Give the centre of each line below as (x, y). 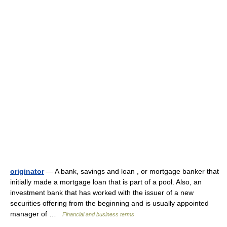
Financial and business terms (98, 214)
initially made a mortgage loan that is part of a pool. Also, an (106, 182)
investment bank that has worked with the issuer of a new (102, 193)
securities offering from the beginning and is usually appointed (109, 203)
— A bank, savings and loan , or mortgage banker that (131, 171)
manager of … (36, 214)
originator (27, 171)
